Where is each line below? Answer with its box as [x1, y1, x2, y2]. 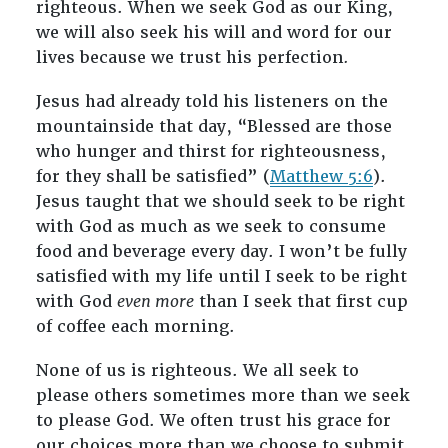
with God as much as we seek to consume [35, 216, 386, 238]
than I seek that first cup [193, 291, 408, 313]
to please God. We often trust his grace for [35, 410, 391, 432]
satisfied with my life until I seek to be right [35, 266, 407, 288]
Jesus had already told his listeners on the [35, 91, 388, 113]
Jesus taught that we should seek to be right [35, 191, 405, 213]
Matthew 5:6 [269, 166, 373, 188]
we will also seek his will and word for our [35, 22, 392, 44]
